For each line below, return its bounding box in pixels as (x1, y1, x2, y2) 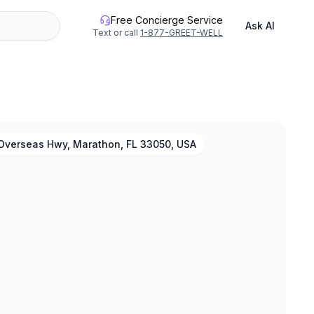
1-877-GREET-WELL (140, 27, 223, 38)
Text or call (93, 27, 138, 38)
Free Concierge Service (111, 14, 223, 26)
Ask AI (245, 20, 275, 32)
